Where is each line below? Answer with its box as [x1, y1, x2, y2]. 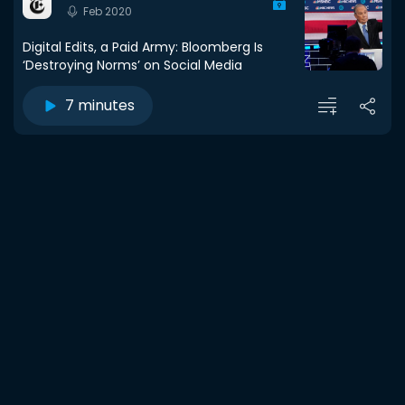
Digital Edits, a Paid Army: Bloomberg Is [23, 38, 263, 56]
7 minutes [65, 95, 135, 116]
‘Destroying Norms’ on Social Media [23, 56, 242, 74]
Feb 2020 [83, 4, 132, 20]
